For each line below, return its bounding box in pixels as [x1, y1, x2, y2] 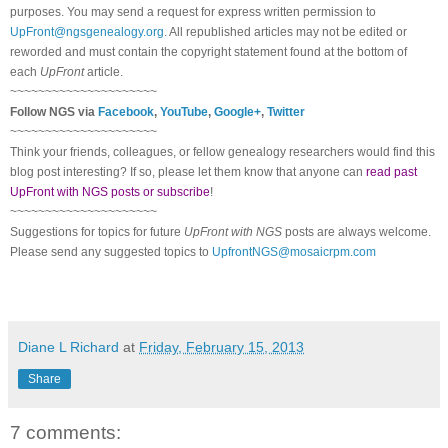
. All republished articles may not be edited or [164, 24, 407, 39]
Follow [10, 104, 49, 119]
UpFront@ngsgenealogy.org [10, 24, 164, 39]
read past [366, 164, 417, 179]
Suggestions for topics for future [10, 224, 184, 239]
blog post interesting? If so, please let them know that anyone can [10, 164, 366, 179]
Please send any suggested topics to [10, 244, 212, 259]
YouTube [160, 104, 208, 119]
